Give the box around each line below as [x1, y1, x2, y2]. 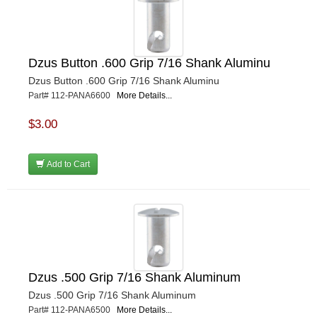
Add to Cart [45, 159, 90, 170]
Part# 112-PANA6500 [28, 305, 117, 316]
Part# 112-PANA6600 [28, 91, 117, 101]
